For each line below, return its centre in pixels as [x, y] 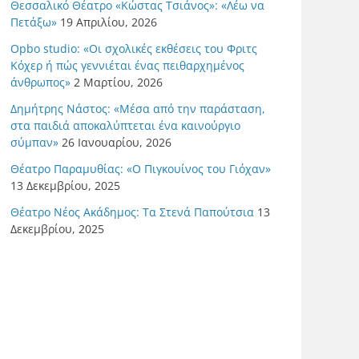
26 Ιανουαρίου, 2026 [117, 142]
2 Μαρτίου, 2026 [118, 82]
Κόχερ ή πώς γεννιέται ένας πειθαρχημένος [127, 65]
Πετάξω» [34, 22]
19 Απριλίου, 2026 [109, 22]
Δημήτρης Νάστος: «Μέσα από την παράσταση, [138, 108]
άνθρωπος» [40, 82]
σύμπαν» [34, 142]
